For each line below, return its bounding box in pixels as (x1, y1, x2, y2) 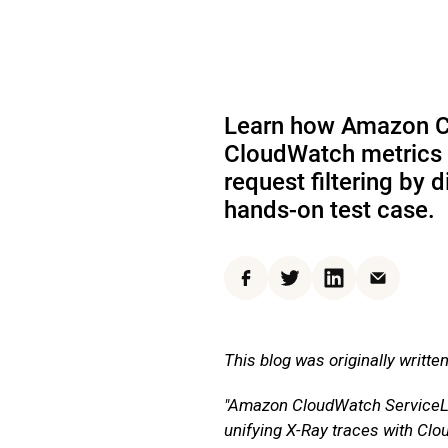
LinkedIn (332, 278, 393, 298)
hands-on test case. (224, 196, 435, 224)
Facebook (244, 278, 314, 298)
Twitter (288, 278, 338, 298)
